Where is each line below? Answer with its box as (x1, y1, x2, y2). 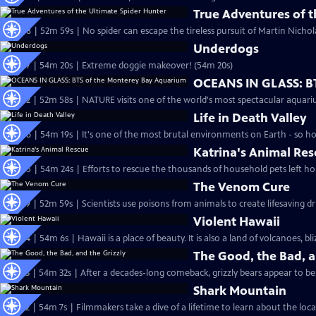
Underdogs (193, 41, 260, 56)
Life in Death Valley (193, 110, 308, 126)
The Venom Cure (193, 179, 291, 195)
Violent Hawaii (193, 214, 281, 229)
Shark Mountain (193, 283, 287, 298)
